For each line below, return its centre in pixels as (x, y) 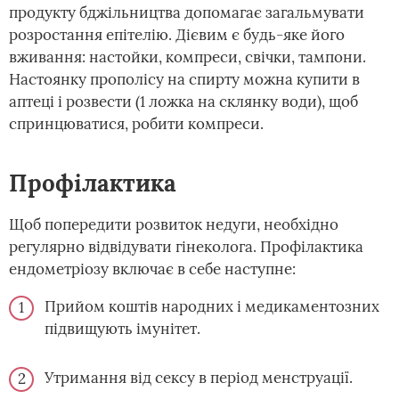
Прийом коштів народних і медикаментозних (212, 306)
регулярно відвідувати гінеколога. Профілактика (186, 246)
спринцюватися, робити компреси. (136, 123)
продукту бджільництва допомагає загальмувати (187, 12)
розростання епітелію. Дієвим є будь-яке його (177, 34)
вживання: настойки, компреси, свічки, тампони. (187, 57)
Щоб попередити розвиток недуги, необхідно (174, 224)
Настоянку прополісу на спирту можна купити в (184, 79)
